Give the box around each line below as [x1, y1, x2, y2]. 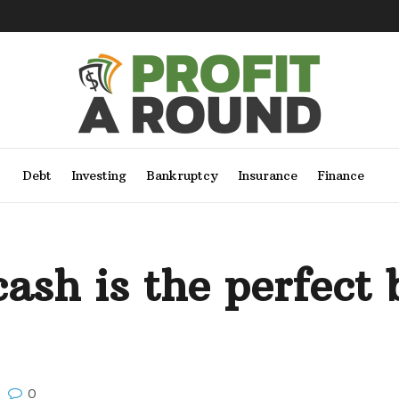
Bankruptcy [145, 167, 218, 183]
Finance [316, 167, 364, 183]
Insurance [237, 167, 297, 183]
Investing [70, 167, 126, 183]
